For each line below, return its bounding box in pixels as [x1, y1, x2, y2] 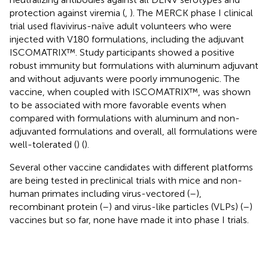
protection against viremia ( [10, 7, 125, 19]
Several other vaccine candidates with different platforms [10, 161, 253, 173]
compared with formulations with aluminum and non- [10, 112, 240, 124]
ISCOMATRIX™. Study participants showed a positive [10, 46, 234, 58]
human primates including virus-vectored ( [10, 187, 190, 199]
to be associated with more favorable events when [10, 99, 226, 111]
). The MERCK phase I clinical [130, 7, 253, 19]
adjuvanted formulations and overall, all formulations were [10, 125, 257, 137]
